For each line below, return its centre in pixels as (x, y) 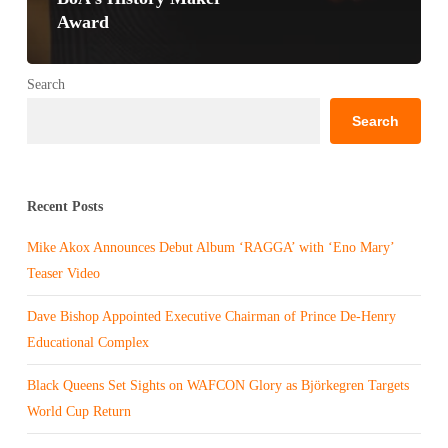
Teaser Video (63, 274)
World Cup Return (78, 412)
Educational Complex (87, 343)
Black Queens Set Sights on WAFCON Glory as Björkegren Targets (217, 386)
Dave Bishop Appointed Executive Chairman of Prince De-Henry (211, 317)
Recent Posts (64, 207)
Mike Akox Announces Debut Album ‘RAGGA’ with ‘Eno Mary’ (210, 248)
